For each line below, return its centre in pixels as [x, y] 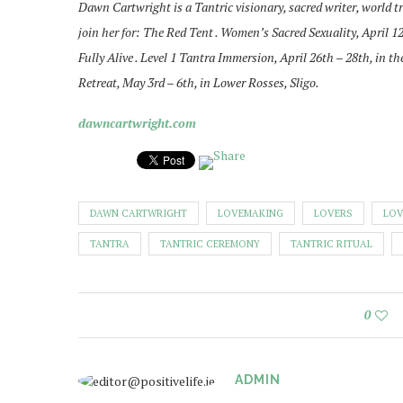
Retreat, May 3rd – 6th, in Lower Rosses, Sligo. [199, 82]
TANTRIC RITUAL [331, 244]
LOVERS [333, 213]
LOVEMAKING [251, 213]
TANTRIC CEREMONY [210, 244]
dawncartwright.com [137, 123]
